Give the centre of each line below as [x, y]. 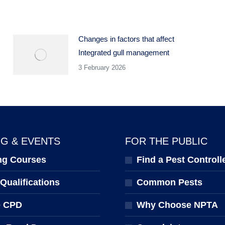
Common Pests [170, 182]
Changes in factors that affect [127, 39]
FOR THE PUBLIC [166, 141]
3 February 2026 [102, 68]
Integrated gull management [124, 52]
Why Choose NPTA [177, 205]
